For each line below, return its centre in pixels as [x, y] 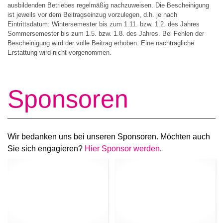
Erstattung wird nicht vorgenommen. [59, 53]
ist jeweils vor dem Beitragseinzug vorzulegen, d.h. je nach [92, 15]
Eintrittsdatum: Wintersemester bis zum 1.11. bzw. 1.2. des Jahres [104, 24]
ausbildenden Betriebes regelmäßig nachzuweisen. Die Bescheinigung [108, 5]
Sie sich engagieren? [46, 148]
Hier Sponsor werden [122, 148]
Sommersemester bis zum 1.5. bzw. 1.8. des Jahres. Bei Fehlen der [106, 34]
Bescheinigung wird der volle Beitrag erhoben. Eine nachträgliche [101, 43]
